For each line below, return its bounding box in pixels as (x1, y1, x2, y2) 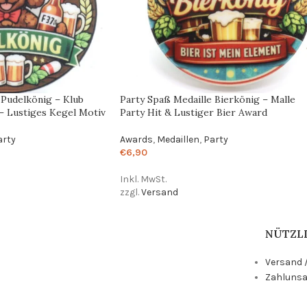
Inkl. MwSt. (119, 173, 167, 185)
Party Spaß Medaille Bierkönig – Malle (119, 93, 295, 106)
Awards (119, 133, 153, 145)
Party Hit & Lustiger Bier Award (119, 106, 267, 119)
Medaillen (156, 133, 199, 145)
